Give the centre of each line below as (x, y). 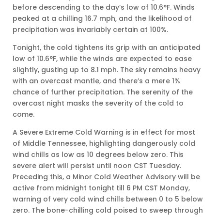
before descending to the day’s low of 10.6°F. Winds (104, 7)
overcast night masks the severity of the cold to (98, 103)
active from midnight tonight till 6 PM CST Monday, (101, 188)
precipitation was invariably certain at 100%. (91, 29)
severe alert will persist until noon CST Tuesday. (97, 165)
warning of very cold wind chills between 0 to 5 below (108, 199)
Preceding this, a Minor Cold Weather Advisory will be (107, 177)
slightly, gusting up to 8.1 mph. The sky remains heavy (107, 70)
